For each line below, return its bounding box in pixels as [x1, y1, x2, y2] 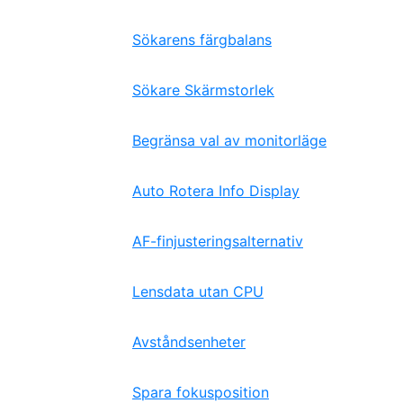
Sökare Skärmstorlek [132, 81, 274, 99]
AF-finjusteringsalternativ [132, 232, 303, 250]
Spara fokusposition [132, 383, 269, 401]
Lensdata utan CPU [132, 282, 264, 300]
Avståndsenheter [132, 333, 246, 351]
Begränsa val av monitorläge [132, 131, 327, 149]
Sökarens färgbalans [132, 31, 272, 49]
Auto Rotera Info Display [132, 182, 300, 200]
